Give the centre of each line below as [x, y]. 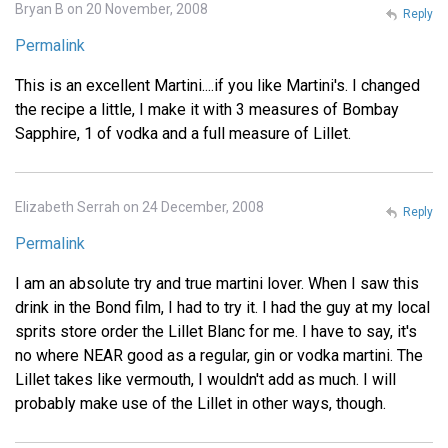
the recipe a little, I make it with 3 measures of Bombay [207, 109]
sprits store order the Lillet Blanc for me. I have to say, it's [216, 331]
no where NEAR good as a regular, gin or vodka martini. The [219, 355]
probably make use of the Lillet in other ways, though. [200, 403]
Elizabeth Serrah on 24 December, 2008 [139, 206]
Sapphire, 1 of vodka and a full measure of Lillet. [183, 133]
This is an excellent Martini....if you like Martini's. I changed [217, 85]
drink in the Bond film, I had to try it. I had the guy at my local [222, 307]
